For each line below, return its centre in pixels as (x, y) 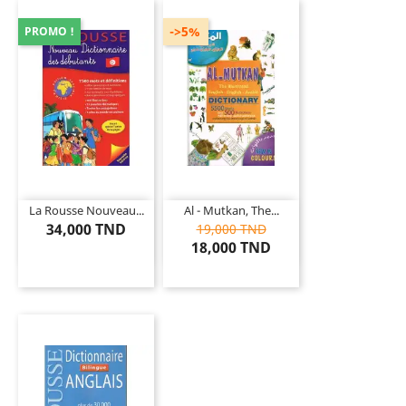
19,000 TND (231, 229)
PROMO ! (49, 31)
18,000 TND (231, 248)
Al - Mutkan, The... (231, 211)
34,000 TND (86, 230)
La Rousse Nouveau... (86, 211)
